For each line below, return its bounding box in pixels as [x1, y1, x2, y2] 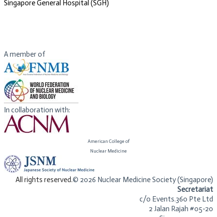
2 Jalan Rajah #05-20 [149, 204, 213, 214]
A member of [4, 50, 46, 59]
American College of [88, 139, 129, 145]
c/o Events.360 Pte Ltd [139, 195, 213, 204]
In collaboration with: [4, 106, 70, 115]
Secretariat [177, 185, 213, 194]
